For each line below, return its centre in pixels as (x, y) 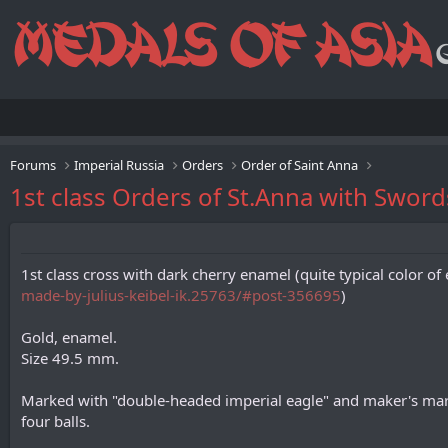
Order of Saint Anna (300, 165)
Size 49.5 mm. (70, 358)
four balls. (55, 421)
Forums (33, 165)
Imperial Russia (119, 165)
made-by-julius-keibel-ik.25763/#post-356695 (181, 295)
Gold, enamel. (69, 337)
